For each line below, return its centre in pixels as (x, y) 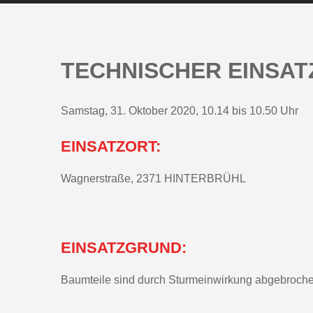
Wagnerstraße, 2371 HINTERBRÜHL (153, 178)
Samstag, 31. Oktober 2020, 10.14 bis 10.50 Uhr (180, 110)
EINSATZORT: (111, 146)
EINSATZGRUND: (124, 247)
